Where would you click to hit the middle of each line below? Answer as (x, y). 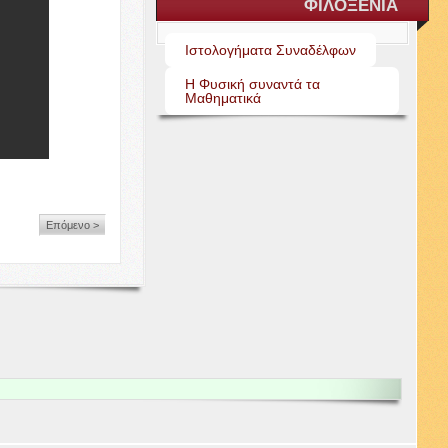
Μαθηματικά (223, 98)
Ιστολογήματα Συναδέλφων (271, 50)
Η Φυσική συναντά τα (253, 84)
